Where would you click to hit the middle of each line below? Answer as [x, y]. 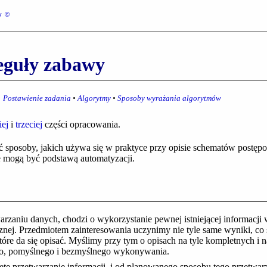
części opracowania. [81, 124]
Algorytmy [94, 98]
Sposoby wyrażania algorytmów [170, 98]
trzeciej [29, 124]
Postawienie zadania [37, 98]
